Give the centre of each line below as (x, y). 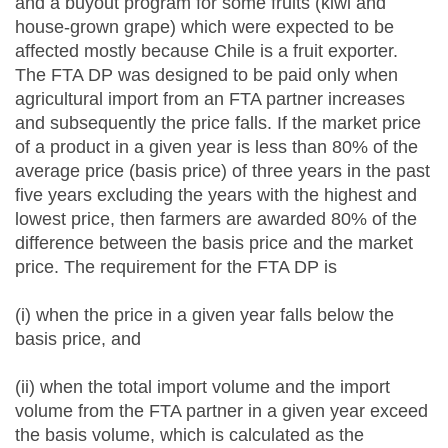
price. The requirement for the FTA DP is (176, 267)
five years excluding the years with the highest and (216, 195)
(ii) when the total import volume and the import (202, 387)
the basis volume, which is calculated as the (189, 435)
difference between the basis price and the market (214, 243)
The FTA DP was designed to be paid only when (206, 75)
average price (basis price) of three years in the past (222, 171)
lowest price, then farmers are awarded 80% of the (216, 219)
